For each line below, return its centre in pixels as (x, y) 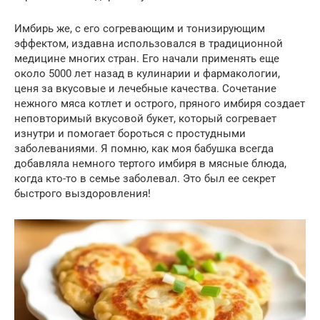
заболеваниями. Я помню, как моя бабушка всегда (144, 149)
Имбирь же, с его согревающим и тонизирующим (140, 29)
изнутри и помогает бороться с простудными (130, 134)
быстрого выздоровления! (82, 194)
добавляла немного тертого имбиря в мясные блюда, (150, 164)
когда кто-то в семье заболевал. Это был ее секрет (145, 179)
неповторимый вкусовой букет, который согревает (145, 119)
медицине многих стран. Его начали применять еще (147, 59)
